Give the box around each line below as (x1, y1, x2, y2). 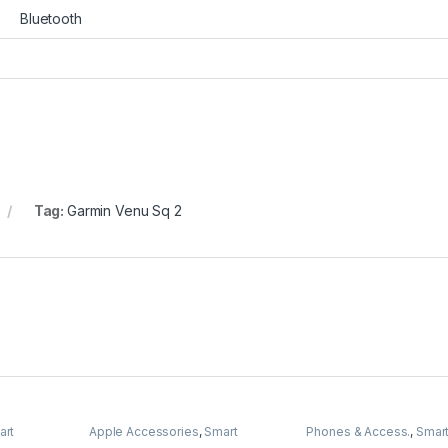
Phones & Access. (306, 423, 411, 439)
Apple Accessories (88, 423, 199, 439)
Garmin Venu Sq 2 (67, 202, 182, 220)
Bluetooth (20, 10, 82, 28)
